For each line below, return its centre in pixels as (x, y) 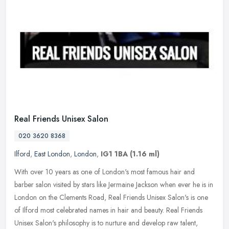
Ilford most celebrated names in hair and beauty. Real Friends (112, 210)
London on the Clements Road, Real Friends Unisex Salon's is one (111, 197)
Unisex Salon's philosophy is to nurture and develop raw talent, (106, 223)
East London (52, 154)
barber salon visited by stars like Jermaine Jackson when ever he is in (114, 184)
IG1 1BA (114, 154)
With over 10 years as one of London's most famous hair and (105, 171)
